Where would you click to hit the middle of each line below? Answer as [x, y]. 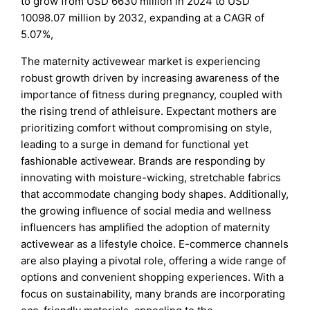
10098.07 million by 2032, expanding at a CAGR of [143, 17]
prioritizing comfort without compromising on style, [147, 127]
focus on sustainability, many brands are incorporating [153, 293]
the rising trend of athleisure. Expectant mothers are [149, 111]
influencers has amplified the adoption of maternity [146, 227]
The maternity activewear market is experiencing [141, 61]
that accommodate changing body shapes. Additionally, [155, 194]
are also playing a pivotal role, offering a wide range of [154, 260]
